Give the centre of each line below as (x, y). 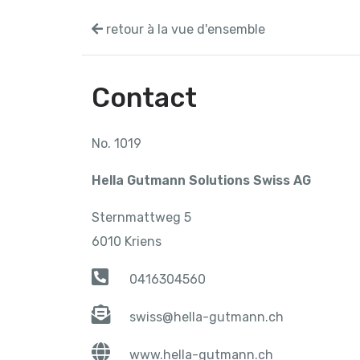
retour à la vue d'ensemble (184, 30)
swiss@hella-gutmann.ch (207, 317)
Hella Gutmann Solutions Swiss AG (201, 181)
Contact (144, 98)
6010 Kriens (127, 242)
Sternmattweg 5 (141, 218)
